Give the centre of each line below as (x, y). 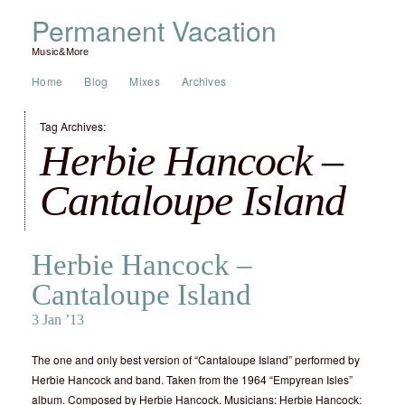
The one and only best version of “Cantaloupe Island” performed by (196, 359)
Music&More (61, 52)
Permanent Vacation (154, 30)
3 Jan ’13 (58, 320)
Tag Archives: (73, 126)
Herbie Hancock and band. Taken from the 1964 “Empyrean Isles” (192, 379)
